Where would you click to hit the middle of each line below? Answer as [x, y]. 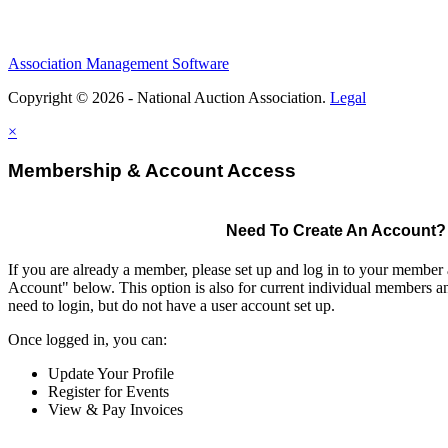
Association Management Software [118, 63]
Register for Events [108, 391]
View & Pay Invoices [115, 409]
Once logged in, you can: [87, 339]
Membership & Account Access [152, 170]
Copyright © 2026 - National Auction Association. [169, 97]
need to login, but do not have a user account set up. [171, 305]
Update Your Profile [111, 373]
